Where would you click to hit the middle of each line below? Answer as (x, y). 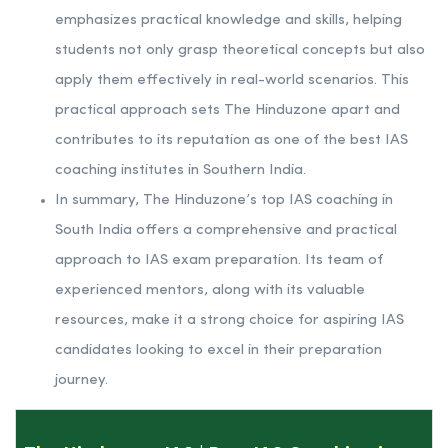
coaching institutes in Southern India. (180, 170)
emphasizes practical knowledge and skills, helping (228, 20)
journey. (81, 380)
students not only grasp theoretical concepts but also (240, 50)
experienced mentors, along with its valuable (210, 290)
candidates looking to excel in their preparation (218, 350)
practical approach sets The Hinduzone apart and (227, 110)
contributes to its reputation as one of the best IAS (231, 140)
